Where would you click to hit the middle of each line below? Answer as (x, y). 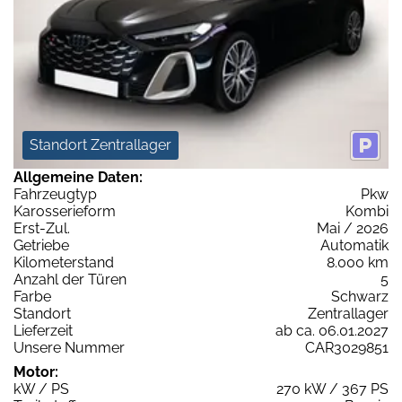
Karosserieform (65, 211)
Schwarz (360, 296)
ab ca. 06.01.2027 (332, 330)
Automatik (354, 245)
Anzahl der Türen (70, 279)
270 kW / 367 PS (332, 389)
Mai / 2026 (353, 228)
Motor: (36, 371)
